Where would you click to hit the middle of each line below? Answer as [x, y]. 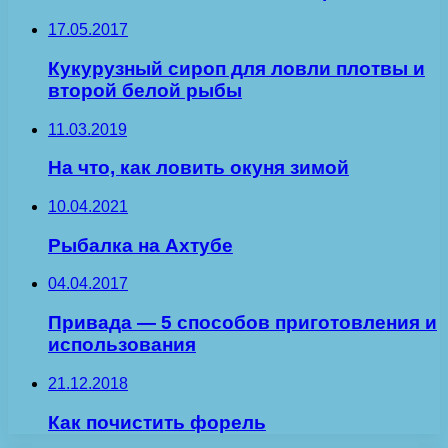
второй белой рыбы [145, 90]
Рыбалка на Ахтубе [140, 245]
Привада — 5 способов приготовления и [242, 323]
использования [122, 345]
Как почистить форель [157, 422]
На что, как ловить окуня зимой [198, 168]
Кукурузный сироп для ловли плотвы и [236, 68]
